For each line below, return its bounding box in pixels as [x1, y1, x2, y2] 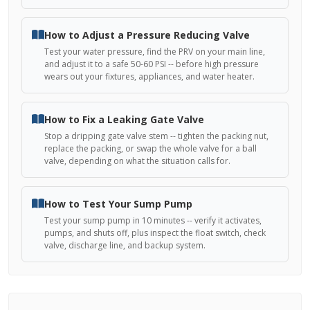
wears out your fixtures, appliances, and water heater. [44, 71, 255, 82]
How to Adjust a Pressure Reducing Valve [44, 28, 250, 42]
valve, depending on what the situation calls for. [44, 155, 230, 167]
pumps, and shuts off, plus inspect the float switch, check [44, 227, 266, 239]
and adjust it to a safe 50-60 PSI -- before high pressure [44, 58, 259, 70]
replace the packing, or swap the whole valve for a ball [44, 143, 257, 154]
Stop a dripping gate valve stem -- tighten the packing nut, [44, 130, 268, 142]
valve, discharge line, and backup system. [44, 239, 206, 251]
